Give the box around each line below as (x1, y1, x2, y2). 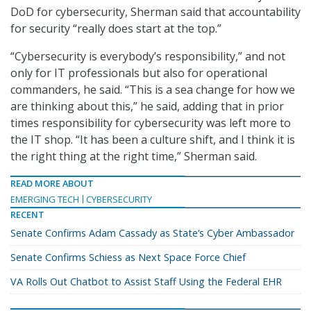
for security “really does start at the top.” (10, 20, 221, 36)
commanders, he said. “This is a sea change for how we (10, 81, 295, 97)
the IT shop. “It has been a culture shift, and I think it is (10, 131, 295, 147)
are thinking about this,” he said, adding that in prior (10, 98, 284, 114)
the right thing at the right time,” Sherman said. (10, 148, 257, 164)
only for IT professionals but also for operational (10, 65, 267, 81)
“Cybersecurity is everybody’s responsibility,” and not (10, 48, 285, 64)
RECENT (10, 208, 44, 221)
